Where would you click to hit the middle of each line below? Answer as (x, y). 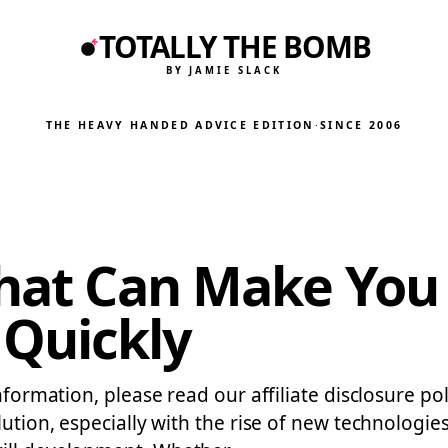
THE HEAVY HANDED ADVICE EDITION (180, 125)
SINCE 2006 (361, 125)
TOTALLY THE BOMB (235, 47)
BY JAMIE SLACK (224, 70)
